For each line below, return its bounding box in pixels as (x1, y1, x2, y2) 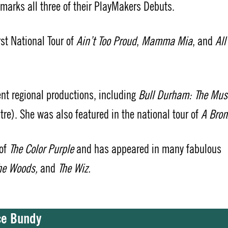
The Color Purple (9, 141, 74, 157)
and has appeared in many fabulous (74, 141, 221, 157)
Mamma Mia (141, 34, 192, 49)
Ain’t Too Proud (76, 34, 136, 49)
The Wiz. (58, 161, 91, 177)
